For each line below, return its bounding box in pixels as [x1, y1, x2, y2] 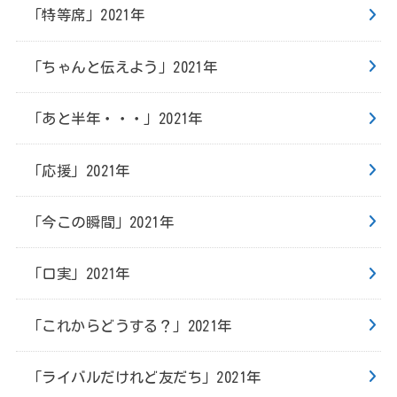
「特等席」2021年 [27, 7, 145, 23]
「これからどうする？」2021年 [27, 317, 232, 333]
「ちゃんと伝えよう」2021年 [27, 58, 218, 74]
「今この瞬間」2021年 [27, 214, 175, 230]
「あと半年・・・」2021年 [27, 111, 203, 127]
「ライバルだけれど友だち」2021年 [27, 370, 261, 385]
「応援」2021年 [27, 162, 130, 178]
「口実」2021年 [27, 266, 130, 282]
